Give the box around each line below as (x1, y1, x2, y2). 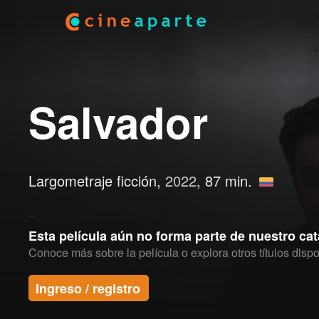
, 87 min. (197, 170, 256, 191)
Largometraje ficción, (28, 170, 165, 191)
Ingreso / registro (36, 279, 140, 298)
